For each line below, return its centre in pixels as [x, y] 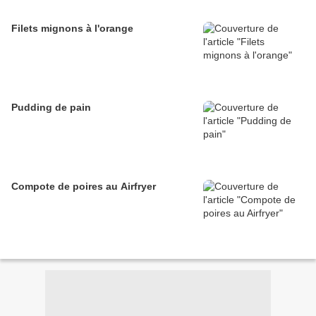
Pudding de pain [51, 108]
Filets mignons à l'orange [72, 29]
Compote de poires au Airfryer [84, 187]
